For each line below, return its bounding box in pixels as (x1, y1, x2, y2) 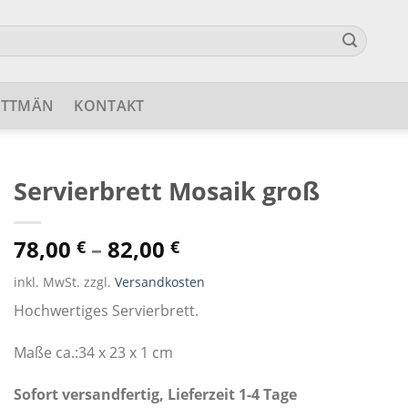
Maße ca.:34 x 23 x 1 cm (13, 342, 173, 362)
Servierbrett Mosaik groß (13, 174, 320, 208)
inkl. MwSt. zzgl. (13, 273, 115, 291)
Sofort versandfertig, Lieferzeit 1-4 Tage (13, 383, 297, 404)
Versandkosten (114, 273, 205, 291)
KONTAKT (74, 96, 145, 116)
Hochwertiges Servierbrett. (13, 301, 199, 321)
